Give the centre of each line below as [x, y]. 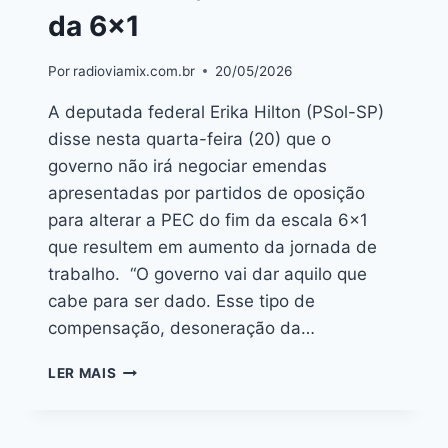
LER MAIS [82, 372]
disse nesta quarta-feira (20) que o [189, 138]
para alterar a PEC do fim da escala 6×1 [208, 219]
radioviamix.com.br [134, 70]
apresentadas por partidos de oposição [206, 192]
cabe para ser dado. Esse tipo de [181, 300]
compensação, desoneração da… [181, 327]
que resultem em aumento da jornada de [212, 246]
